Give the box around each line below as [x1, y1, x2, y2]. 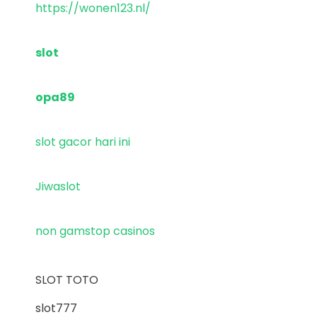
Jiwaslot [35, 178, 81, 195]
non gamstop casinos [35, 222, 155, 239]
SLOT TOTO [35, 271, 98, 288]
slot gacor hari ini [35, 133, 130, 150]
